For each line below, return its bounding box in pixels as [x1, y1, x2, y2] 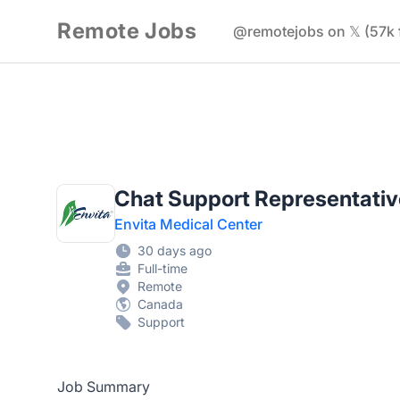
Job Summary [57, 378, 150, 396]
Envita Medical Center [114, 215, 262, 233]
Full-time [137, 261, 187, 276]
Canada [137, 296, 183, 312]
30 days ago [137, 243, 212, 258]
